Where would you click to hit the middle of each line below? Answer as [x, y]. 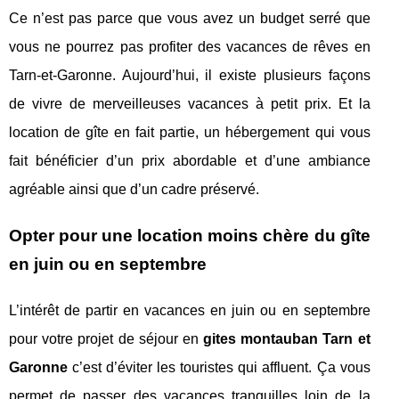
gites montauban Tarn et [287, 338]
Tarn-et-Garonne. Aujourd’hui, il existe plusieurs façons [190, 75]
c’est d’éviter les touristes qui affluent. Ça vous [219, 367]
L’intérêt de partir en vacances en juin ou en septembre [190, 310]
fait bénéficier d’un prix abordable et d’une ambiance [190, 160]
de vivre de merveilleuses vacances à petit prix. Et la [190, 103]
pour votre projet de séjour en [106, 338]
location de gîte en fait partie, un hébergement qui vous [190, 132]
